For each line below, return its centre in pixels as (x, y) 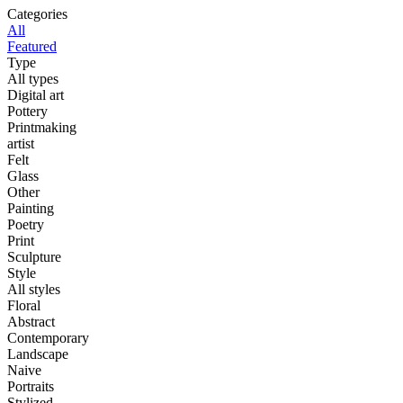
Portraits (31, 386)
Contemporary (48, 337)
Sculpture (34, 256)
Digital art (36, 94)
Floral (24, 305)
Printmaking (42, 127)
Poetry (26, 224)
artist (21, 143)
